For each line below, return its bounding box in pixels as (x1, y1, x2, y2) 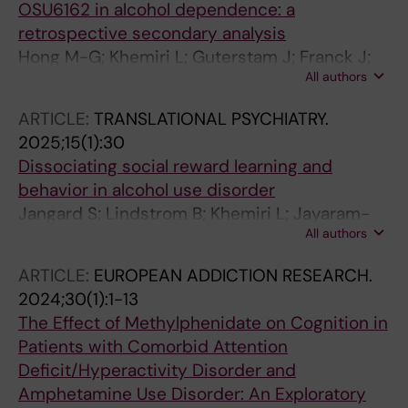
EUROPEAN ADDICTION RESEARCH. (94, 264, 372, 287)
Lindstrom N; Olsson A (18, 226, 197, 249)
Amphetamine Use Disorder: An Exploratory (18, 382, 366, 405)
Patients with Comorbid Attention (18, 335, 288, 358)
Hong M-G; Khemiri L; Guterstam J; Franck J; (18, 46, 371, 68)
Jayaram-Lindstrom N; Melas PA (18, 69, 272, 92)
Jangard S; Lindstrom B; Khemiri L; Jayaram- (18, 202, 370, 225)
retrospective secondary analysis (18, 22, 286, 45)
